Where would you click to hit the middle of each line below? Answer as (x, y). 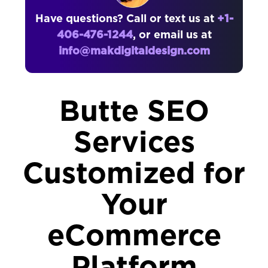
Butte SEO (134, 112)
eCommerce (134, 237)
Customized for (134, 175)
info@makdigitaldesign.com (134, 51)
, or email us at (172, 35)
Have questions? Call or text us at (126, 19)
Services (134, 144)
